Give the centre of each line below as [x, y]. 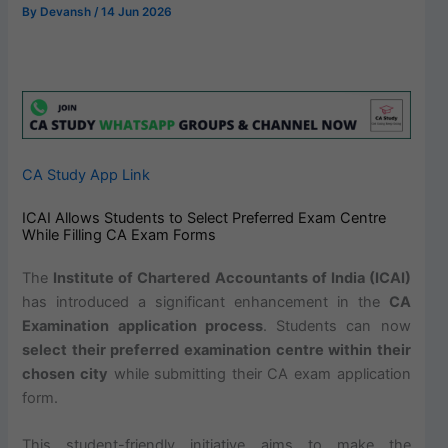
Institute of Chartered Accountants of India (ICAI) [232, 277]
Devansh [67, 11]
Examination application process [142, 325]
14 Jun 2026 [137, 11]
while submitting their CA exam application [259, 373]
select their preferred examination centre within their [216, 349]
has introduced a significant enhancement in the [205, 301]
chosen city [65, 373]
